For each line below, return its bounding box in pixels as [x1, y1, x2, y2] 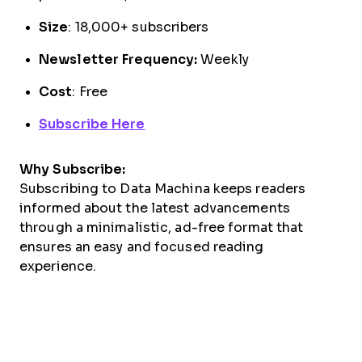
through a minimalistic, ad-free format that [19, 221, 304, 235]
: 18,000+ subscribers [68, 20, 209, 35]
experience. [19, 259, 97, 274]
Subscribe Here [39, 117, 145, 132]
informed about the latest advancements [19, 201, 290, 216]
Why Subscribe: [19, 162, 126, 177]
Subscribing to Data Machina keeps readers [19, 182, 306, 196]
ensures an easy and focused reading [19, 240, 264, 255]
